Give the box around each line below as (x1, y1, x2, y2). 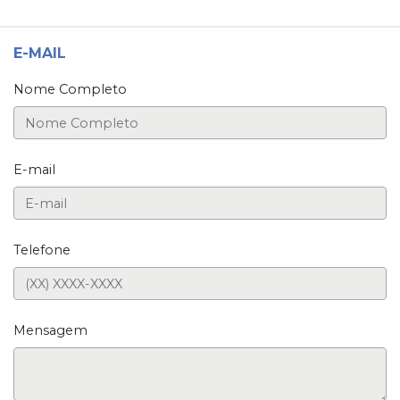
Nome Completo (13, 81, 127, 98)
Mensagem (13, 322, 87, 339)
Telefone (13, 242, 71, 259)
